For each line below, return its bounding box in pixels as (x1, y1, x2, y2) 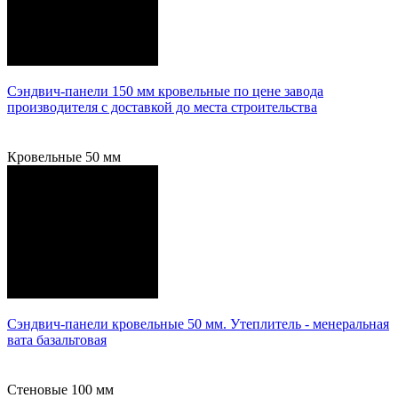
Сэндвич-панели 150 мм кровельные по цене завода (7, 83, 323, 99)
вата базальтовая (7, 331, 107, 347)
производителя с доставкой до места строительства (7, 99, 317, 115)
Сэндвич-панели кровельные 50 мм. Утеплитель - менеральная (7, 315, 389, 331)
